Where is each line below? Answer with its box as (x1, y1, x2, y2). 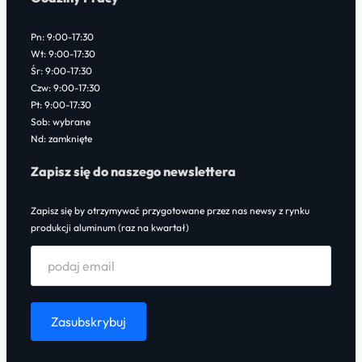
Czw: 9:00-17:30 (31, 82, 100, 95)
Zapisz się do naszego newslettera (31, 163, 236, 180)
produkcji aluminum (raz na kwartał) (31, 221, 189, 234)
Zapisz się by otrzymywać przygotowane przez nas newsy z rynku (31, 204, 309, 217)
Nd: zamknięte (31, 133, 92, 145)
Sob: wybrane (31, 116, 90, 128)
